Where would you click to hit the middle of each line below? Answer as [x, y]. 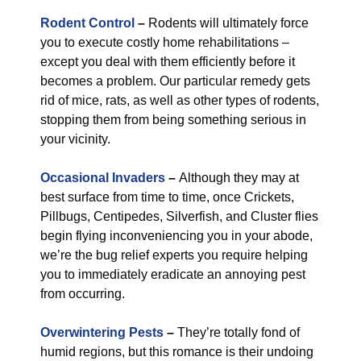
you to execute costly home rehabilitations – [165, 42]
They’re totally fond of [237, 332]
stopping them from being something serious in [173, 120]
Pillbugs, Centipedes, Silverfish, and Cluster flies [179, 216]
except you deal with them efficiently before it [168, 62]
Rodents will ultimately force [227, 23]
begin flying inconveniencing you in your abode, [176, 236]
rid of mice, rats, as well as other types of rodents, [180, 100]
